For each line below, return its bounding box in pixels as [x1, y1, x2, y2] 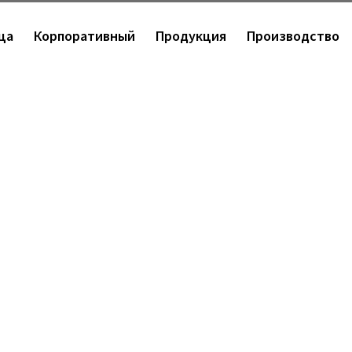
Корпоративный [34, 27, 136, 46]
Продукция [156, 27, 227, 46]
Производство [247, 27, 340, 46]
